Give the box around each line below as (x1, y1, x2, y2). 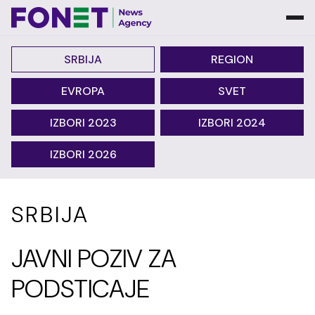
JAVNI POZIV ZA (11, 242, 176, 275)
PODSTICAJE (11, 272, 150, 305)
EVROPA (61, 84, 105, 98)
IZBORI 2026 (49, 147, 117, 162)
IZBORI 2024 (198, 115, 266, 130)
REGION (211, 52, 253, 67)
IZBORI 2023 (49, 115, 117, 130)
